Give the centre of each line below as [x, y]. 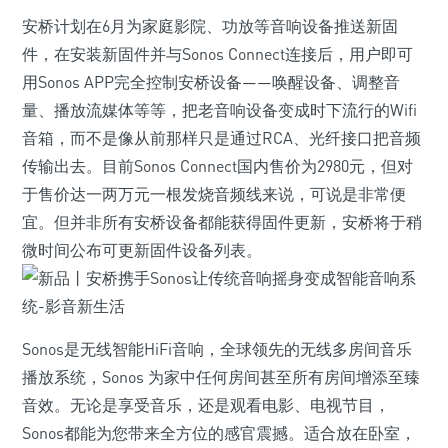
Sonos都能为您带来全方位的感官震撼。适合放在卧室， [219, 433]
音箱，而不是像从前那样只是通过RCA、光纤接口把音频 [221, 138]
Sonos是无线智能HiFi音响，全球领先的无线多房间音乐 [217, 349]
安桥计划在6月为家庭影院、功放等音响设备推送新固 [210, 26]
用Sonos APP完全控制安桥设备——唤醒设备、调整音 [211, 82]
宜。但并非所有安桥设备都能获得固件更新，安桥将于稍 [222, 222]
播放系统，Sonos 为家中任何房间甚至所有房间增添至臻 [221, 377]
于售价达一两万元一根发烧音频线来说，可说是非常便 [214, 194]
